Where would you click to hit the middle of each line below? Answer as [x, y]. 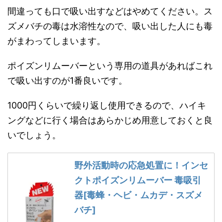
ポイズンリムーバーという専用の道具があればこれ [110, 65]
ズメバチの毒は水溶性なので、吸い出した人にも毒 [110, 26]
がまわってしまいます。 [56, 41]
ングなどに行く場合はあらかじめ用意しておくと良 [110, 120]
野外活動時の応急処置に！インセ [141, 165]
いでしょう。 [34, 135]
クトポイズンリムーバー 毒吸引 [138, 180]
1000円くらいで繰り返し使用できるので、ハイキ [107, 105]
